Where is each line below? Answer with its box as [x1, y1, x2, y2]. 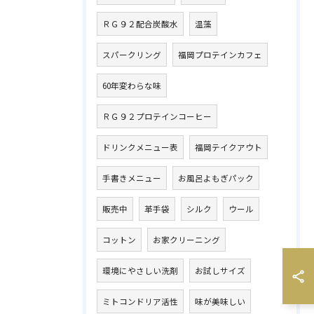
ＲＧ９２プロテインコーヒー [102, 111, 212, 122]
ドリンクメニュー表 [102, 142, 178, 153]
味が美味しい [195, 296, 245, 307]
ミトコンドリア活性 [102, 296, 178, 307]
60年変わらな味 [102, 80, 161, 91]
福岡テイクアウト [195, 142, 262, 153]
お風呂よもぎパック [178, 172, 254, 184]
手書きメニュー [102, 172, 161, 184]
